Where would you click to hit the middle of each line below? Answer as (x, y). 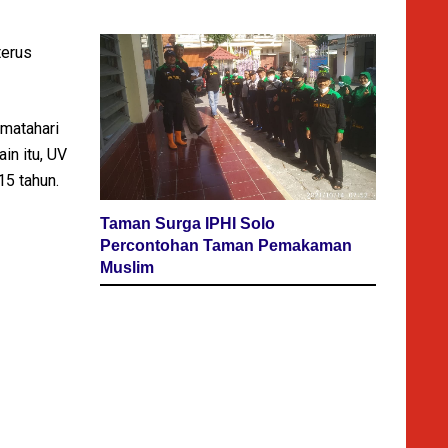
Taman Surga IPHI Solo (187, 223)
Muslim (127, 267)
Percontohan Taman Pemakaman (226, 245)
